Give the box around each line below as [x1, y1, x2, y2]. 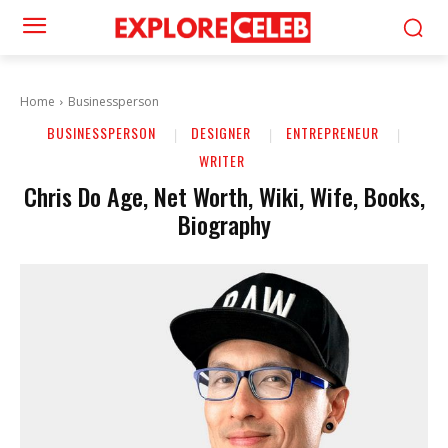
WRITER [198, 150, 245, 171]
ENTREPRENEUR [285, 122, 379, 143]
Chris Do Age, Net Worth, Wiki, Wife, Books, [23, 178, 425, 214]
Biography [177, 206, 271, 242]
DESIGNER [190, 122, 251, 143]
